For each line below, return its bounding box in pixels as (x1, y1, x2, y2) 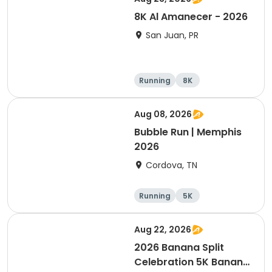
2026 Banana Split (134, 240, 224, 254)
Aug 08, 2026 (134, 108, 192, 120)
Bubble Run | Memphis (134, 125, 242, 139)
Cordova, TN (146, 159, 197, 171)
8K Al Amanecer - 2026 (134, 10, 248, 24)
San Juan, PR (146, 29, 199, 41)
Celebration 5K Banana (134, 255, 250, 269)
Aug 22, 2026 (134, 223, 191, 236)
